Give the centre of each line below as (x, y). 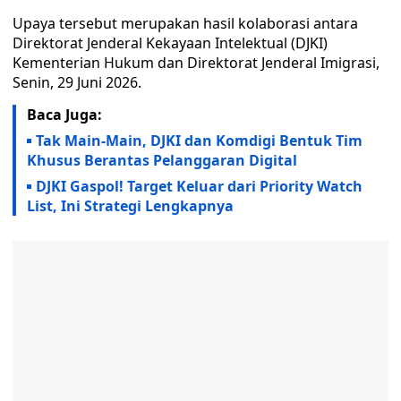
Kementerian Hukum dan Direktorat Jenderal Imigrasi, (196, 63)
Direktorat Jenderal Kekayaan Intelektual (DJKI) (170, 43)
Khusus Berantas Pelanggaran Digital (162, 160)
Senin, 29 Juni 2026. (77, 82)
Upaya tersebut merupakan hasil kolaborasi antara (185, 23)
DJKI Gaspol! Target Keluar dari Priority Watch (199, 186)
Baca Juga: (64, 115)
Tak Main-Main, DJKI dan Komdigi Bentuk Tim (199, 141)
